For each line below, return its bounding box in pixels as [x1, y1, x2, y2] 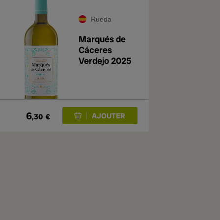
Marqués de [79, 33, 126, 45]
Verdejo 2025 [79, 55, 132, 66]
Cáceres [79, 44, 112, 55]
